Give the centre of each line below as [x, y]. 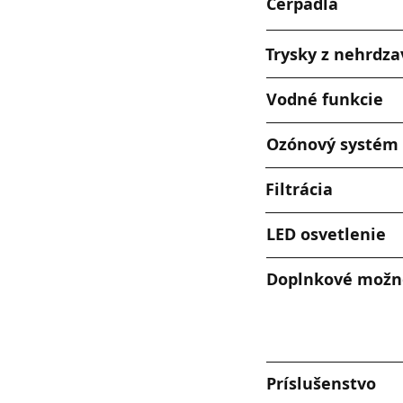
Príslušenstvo [321, 384]
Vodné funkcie [325, 99]
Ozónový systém [332, 144]
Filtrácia [299, 189]
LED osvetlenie [326, 234]
